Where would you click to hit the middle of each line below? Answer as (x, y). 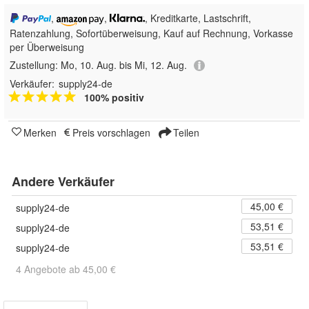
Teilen (185, 132)
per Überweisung (47, 47)
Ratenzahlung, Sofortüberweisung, (87, 33)
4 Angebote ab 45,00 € (66, 269)
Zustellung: (35, 64)
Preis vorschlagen (111, 132)
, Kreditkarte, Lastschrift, (198, 18)
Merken (40, 132)
